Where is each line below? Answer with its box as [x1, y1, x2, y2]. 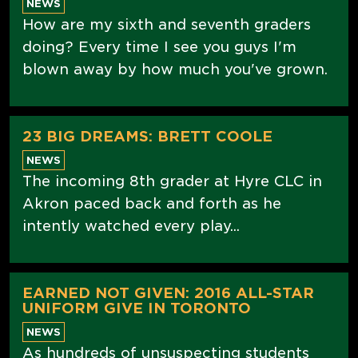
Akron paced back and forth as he [22, 194, 281, 212]
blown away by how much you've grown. [22, 60, 328, 78]
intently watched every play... [22, 217, 240, 234]
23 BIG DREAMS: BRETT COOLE [22, 127, 272, 145]
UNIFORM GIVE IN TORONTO [22, 299, 251, 316]
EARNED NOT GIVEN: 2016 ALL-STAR [22, 284, 314, 301]
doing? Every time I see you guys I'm [22, 38, 296, 55]
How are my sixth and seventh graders [22, 15, 311, 33]
